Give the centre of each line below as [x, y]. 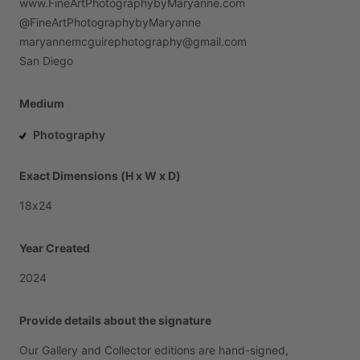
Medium [42, 104]
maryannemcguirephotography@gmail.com [133, 42]
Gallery [60, 350]
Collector [128, 350]
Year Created [55, 248]
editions [175, 350]
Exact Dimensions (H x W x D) [100, 176]
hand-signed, [254, 350]
